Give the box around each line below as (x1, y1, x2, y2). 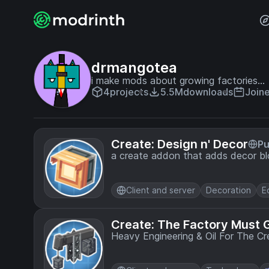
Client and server (126, 185, 195, 195)
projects (110, 86, 148, 98)
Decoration (206, 185, 251, 195)
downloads (183, 86, 233, 98)
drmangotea (91, 59, 177, 76)
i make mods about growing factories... (91, 74, 265, 86)
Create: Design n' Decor (111, 137, 248, 151)
